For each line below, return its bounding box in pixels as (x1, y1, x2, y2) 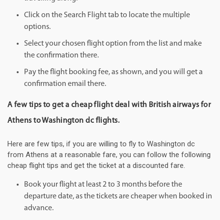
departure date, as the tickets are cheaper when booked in (24, 192, 212, 201)
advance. (24, 204, 54, 213)
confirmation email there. (24, 80, 106, 88)
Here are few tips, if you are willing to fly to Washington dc (7, 139, 195, 149)
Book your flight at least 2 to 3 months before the (24, 181, 182, 189)
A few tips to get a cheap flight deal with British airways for (7, 101, 211, 110)
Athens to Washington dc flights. (7, 117, 120, 125)
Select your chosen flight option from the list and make (24, 40, 202, 48)
